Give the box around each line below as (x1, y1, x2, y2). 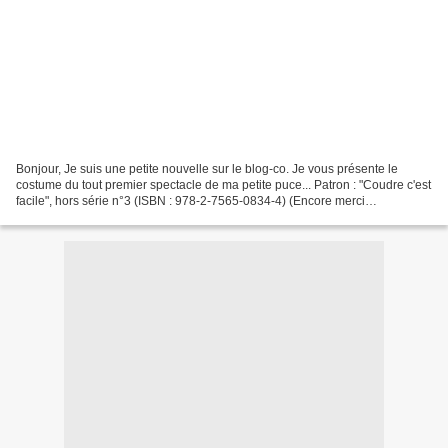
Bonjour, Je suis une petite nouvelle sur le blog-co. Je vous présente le (16, 161, 398, 176)
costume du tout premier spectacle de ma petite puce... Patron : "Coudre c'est (16, 177, 431, 192)
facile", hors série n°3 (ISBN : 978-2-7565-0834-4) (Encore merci (16, 193, 365, 208)
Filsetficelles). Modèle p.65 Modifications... (16, 209, 245, 224)
